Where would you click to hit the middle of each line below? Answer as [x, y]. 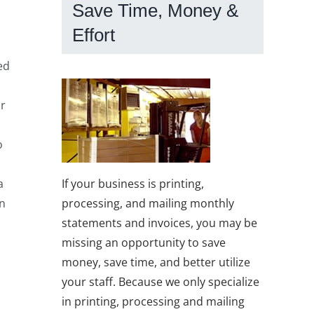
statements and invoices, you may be [159, 223]
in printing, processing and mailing [153, 301]
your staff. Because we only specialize [161, 281]
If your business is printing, [133, 183]
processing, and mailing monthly [148, 203]
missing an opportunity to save [144, 242]
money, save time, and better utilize [156, 262]
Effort [94, 35]
